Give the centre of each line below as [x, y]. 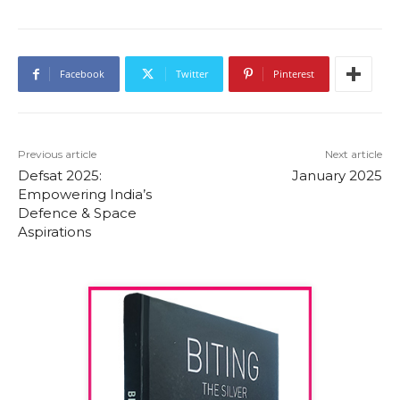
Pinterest [294, 74]
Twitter [192, 74]
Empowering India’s [85, 195]
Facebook [82, 74]
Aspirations [54, 232]
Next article [353, 154]
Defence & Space [77, 213]
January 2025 [337, 176]
